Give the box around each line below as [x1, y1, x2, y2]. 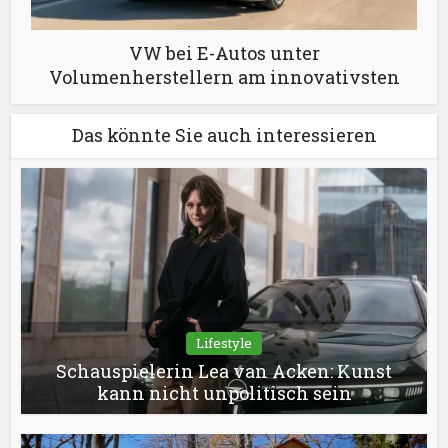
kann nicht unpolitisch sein [96, 381, 352, 406]
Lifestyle [196, 334, 252, 353]
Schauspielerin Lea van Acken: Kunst [56, 359, 392, 384]
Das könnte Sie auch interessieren [71, 123, 377, 148]
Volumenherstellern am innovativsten [48, 65, 400, 90]
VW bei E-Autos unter [128, 41, 320, 66]
